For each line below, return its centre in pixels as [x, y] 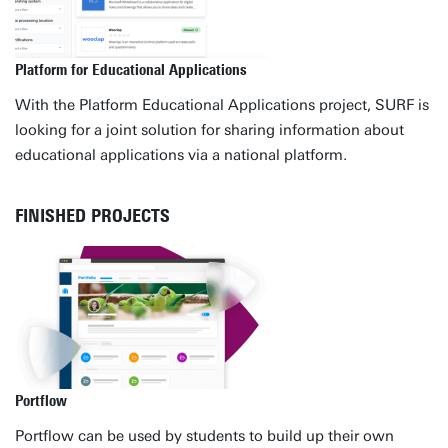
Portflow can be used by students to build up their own [204, 436]
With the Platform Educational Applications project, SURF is [222, 105]
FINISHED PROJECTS [92, 216]
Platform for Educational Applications [131, 70]
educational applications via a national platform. [181, 155]
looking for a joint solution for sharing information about [209, 130]
